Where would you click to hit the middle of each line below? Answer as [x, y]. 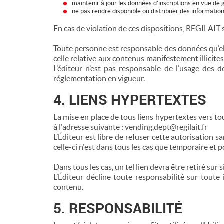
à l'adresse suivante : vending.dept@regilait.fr [130, 127]
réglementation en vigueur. [99, 78]
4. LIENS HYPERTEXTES [130, 99]
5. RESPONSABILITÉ [118, 208]
